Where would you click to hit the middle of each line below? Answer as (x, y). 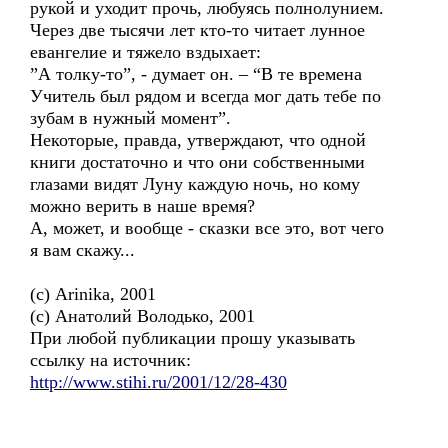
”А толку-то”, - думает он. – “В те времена (196, 74)
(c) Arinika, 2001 (93, 294)
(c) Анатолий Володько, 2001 (142, 316)
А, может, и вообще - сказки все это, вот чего (207, 228)
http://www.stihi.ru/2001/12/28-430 (158, 382)
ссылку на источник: (110, 360)
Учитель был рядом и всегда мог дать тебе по (205, 96)
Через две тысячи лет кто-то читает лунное (197, 30)
